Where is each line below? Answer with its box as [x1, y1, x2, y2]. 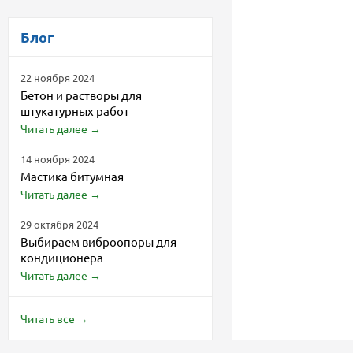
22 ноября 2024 [20, 71, 95, 84]
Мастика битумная [20, 169, 124, 184]
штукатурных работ [20, 103, 129, 118]
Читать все [20, 311, 75, 325]
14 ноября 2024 [20, 152, 95, 165]
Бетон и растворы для [20, 87, 142, 102]
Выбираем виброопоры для [20, 234, 176, 249]
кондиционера [20, 250, 103, 265]
